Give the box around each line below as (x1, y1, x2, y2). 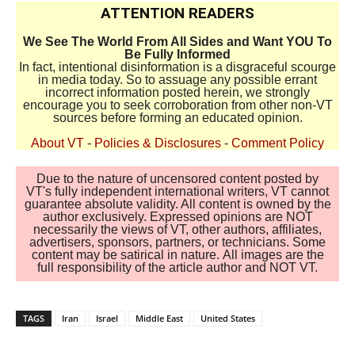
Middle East (136, 311, 183, 324)
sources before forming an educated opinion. (52, 111, 303, 125)
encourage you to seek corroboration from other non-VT (22, 98, 333, 113)
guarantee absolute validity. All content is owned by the (24, 197, 331, 212)
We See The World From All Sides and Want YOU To (23, 35, 332, 49)
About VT (31, 136, 84, 151)
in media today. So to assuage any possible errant (38, 73, 317, 87)
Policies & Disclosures (94, 136, 221, 151)
